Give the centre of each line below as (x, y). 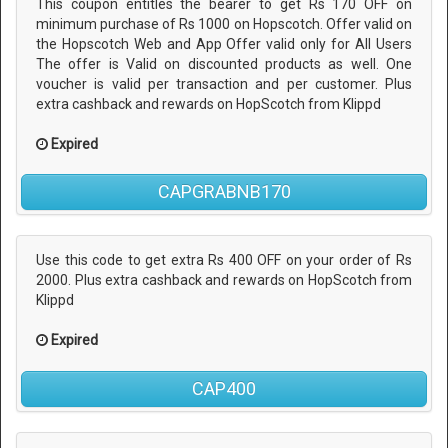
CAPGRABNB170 (224, 192)
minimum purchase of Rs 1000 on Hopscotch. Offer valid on (224, 23)
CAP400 (224, 388)
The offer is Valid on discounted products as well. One (224, 63)
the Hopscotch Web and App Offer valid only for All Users (224, 43)
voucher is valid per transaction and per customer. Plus (224, 83)
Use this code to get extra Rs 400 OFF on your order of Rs (224, 260)
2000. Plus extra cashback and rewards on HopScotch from (224, 280)
